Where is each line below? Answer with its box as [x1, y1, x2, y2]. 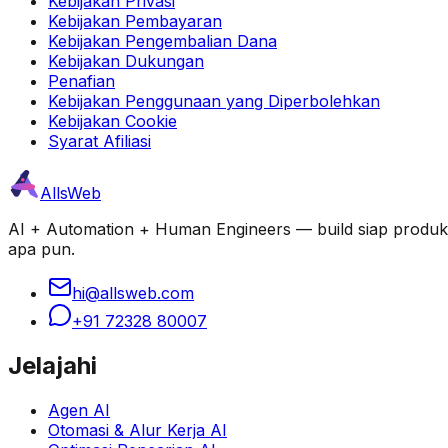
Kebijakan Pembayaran [48, 11, 222, 31]
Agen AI [48, 399, 110, 420]
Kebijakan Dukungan [48, 51, 204, 71]
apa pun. [8, 239, 75, 259]
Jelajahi [8, 350, 97, 380]
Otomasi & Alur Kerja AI [48, 419, 227, 440]
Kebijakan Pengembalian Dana [48, 31, 277, 51]
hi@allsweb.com [72, 283, 194, 303]
